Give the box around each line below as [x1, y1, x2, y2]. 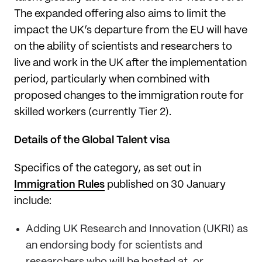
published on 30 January [105, 179, 226, 190]
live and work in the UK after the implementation [14, 57, 247, 68]
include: [14, 195, 54, 206]
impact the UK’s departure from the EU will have [14, 25, 247, 36]
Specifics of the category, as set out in [14, 163, 201, 174]
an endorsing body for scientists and [26, 240, 202, 251]
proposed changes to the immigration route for [14, 90, 244, 101]
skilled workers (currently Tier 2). [14, 106, 171, 118]
